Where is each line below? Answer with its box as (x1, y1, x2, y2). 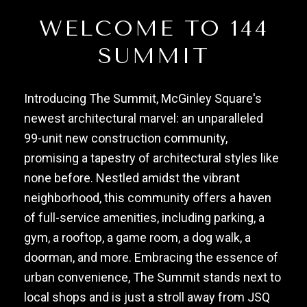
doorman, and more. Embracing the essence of (24, 249, 278, 265)
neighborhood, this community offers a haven (24, 190, 271, 205)
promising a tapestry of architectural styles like (24, 150, 279, 165)
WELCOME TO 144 (38, 16, 269, 41)
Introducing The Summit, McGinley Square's (24, 90, 262, 106)
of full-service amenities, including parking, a (24, 210, 265, 225)
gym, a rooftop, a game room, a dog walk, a (24, 230, 251, 245)
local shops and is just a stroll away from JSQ (24, 289, 270, 304)
